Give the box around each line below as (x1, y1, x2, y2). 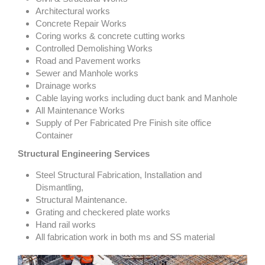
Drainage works (35, 80, 96, 91)
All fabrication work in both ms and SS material (35, 232, 215, 242)
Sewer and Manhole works (35, 68, 138, 78)
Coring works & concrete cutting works (35, 31, 185, 41)
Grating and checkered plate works (35, 207, 170, 217)
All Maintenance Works (35, 105, 125, 115)
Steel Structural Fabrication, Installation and (35, 170, 202, 180)
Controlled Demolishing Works (35, 43, 153, 53)
